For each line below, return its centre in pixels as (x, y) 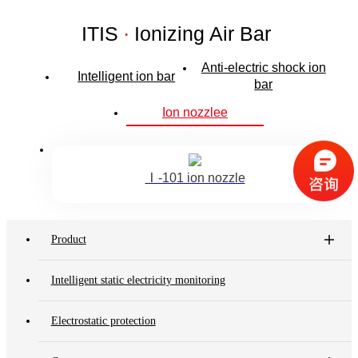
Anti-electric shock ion (263, 68)
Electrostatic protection (103, 321)
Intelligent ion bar (127, 76)
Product (68, 240)
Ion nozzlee (195, 113)
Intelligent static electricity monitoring (138, 280)
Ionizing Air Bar (206, 34)
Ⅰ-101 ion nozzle (195, 178)
